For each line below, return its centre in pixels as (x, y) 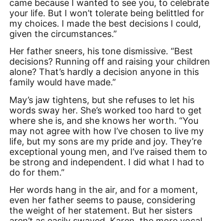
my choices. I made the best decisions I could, (105, 23)
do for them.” (37, 172)
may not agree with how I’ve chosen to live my (107, 131)
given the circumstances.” (63, 34)
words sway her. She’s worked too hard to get (106, 110)
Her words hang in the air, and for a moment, (104, 189)
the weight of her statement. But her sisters (101, 210)
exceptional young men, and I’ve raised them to (109, 151)
